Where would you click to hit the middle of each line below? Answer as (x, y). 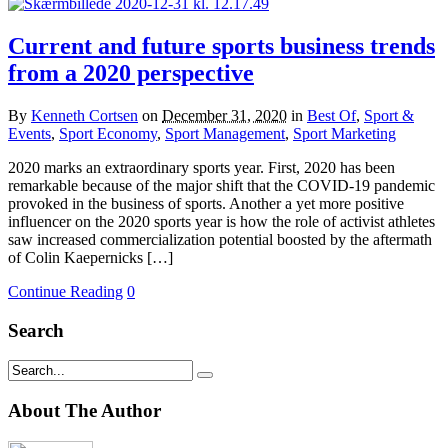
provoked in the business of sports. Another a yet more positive (206, 203)
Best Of (331, 115)
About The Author (84, 411)
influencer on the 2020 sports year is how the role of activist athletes (221, 221)
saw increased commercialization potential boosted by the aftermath (220, 239)
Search (36, 330)
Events (29, 133)
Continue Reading (65, 291)
